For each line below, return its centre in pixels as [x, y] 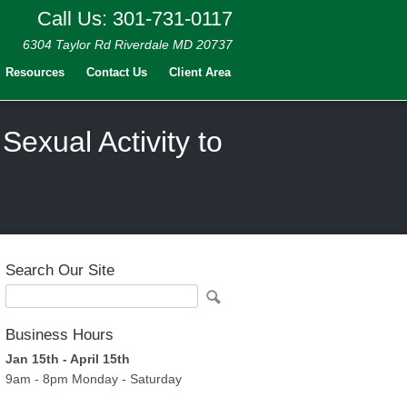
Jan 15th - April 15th [68, 359]
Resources [35, 72]
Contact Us [117, 72]
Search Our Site [60, 270]
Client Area [200, 72]
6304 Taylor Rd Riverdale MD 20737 [128, 45]
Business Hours [60, 335]
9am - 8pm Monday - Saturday [94, 379]
